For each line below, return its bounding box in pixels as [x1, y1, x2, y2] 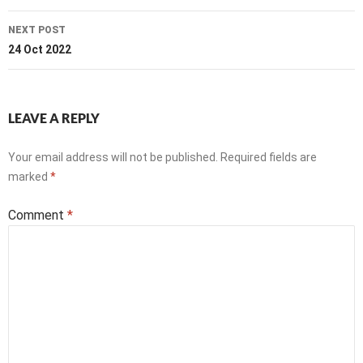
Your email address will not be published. [8, 151, 218, 164]
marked [8, 170, 50, 183]
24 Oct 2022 [8, 43, 71, 56]
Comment [8, 207, 67, 223]
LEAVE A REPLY [8, 110, 100, 126]
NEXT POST [8, 24, 66, 36]
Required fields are [220, 151, 317, 164]
